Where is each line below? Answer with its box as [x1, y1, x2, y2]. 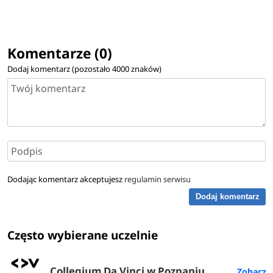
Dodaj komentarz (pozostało [7, 63, 113, 74]
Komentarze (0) [7, 43, 113, 63]
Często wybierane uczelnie [7, 227, 158, 244]
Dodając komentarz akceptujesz [7, 173, 125, 185]
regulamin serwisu [124, 173, 191, 185]
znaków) [129, 63, 162, 74]
